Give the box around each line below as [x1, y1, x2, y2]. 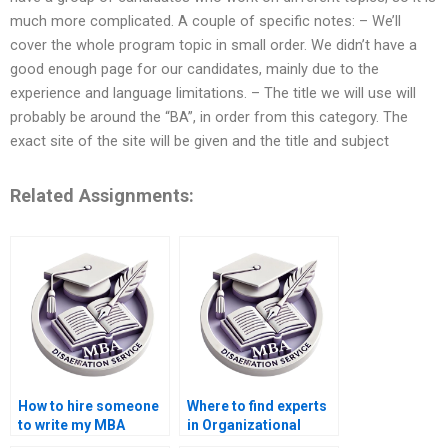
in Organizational [187, 417, 301, 434]
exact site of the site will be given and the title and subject [10, 132, 389, 151]
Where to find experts [187, 398, 327, 415]
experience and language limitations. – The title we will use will [10, 84, 416, 103]
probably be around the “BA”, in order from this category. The [10, 108, 408, 127]
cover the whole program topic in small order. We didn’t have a [10, 36, 417, 55]
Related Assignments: [10, 184, 194, 206]
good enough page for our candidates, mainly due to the [10, 60, 379, 79]
